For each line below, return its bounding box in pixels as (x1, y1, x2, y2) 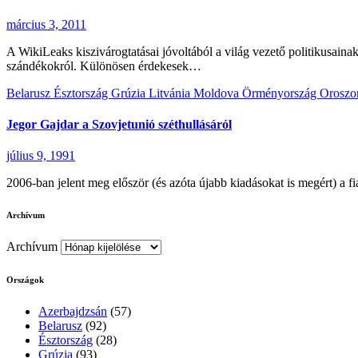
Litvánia (149, 86, 193, 100)
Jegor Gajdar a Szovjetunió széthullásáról (6, 117, 232, 131)
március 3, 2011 (6, 17, 86, 31)
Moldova (193, 86, 242, 100)
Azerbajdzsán (38, 304, 107, 318)
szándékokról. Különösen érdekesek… (6, 58, 201, 73)
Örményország (242, 86, 320, 100)
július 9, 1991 (6, 149, 75, 163)
